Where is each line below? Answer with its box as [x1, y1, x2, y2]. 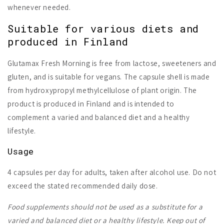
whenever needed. [7, 2, 71, 12]
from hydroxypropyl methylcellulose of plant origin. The [7, 85, 197, 95]
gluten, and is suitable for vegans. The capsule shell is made [7, 71, 210, 81]
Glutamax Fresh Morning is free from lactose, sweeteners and [7, 58, 216, 68]
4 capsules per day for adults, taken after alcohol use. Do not [7, 167, 216, 177]
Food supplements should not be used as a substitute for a [7, 201, 203, 211]
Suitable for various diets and [7, 22, 199, 35]
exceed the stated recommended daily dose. [7, 180, 158, 190]
